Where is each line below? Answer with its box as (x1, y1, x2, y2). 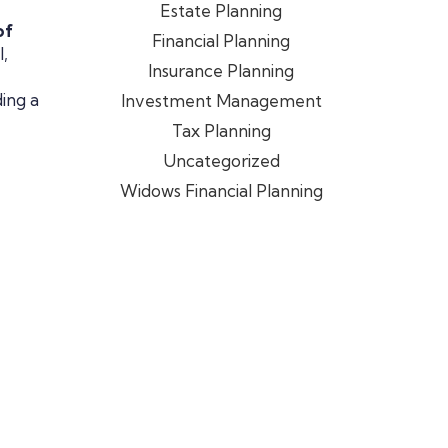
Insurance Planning (148, 59, 294, 81)
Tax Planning (171, 119, 271, 141)
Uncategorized (162, 149, 280, 171)
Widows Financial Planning (119, 179, 323, 201)
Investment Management (120, 89, 322, 111)
